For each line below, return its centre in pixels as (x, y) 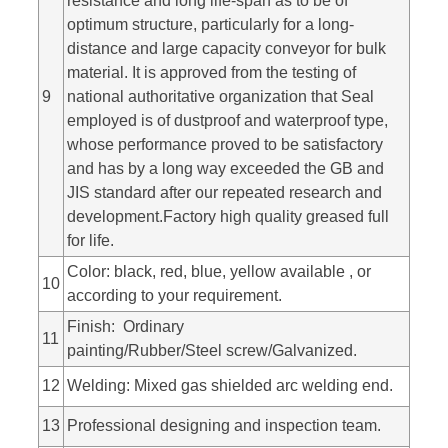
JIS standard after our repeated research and (224, 192)
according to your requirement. (174, 295)
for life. (90, 240)
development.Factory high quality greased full (227, 216)
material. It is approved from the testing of (211, 72)
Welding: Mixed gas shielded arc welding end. (229, 385)
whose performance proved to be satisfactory (224, 144)
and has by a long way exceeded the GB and (225, 168)
